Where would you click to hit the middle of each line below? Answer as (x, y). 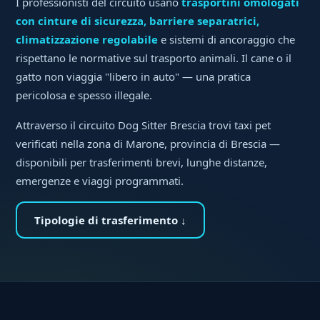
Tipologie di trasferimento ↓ (111, 220)
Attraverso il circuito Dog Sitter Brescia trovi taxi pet (144, 125)
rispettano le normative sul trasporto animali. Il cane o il (154, 58)
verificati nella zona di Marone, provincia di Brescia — (148, 144)
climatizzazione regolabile (87, 40)
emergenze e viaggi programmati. (100, 181)
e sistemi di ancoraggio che (227, 40)
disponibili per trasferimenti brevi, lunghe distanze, (142, 162)
